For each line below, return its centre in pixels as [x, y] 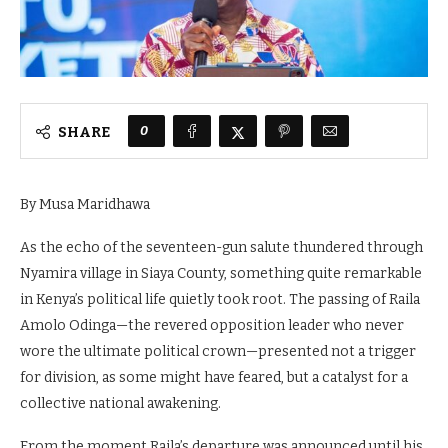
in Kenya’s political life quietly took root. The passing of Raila [220, 299]
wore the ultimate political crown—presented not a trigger [218, 351]
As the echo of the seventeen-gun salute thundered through [221, 247]
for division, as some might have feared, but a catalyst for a [214, 377]
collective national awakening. [120, 403]
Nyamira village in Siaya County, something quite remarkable [221, 273]
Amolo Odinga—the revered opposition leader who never [212, 325]
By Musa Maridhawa [85, 204]
